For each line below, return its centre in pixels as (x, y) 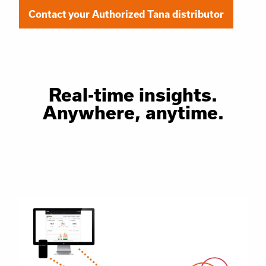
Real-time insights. (133, 94)
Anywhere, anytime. (133, 112)
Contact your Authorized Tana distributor (126, 14)
